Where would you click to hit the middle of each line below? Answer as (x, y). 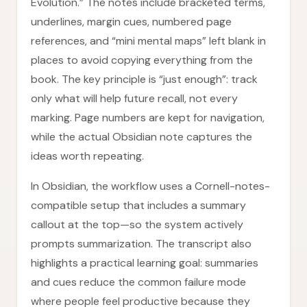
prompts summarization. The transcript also (141, 244)
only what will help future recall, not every (134, 98)
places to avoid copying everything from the (142, 60)
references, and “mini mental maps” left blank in (148, 41)
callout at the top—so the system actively (137, 224)
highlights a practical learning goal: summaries (145, 263)
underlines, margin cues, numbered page (131, 22)
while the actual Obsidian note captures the (142, 137)
